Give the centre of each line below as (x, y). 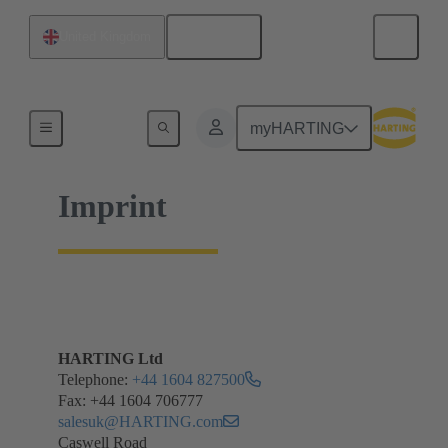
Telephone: (95, 380)
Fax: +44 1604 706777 (130, 401)
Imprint (112, 206)
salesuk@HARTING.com (140, 422)
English (221, 37)
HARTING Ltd (110, 359)
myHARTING (297, 128)
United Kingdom (105, 36)
